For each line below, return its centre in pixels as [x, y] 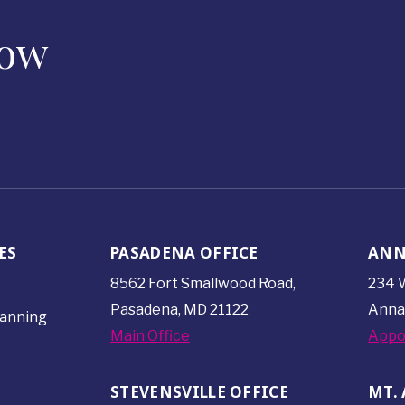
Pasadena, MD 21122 [179, 310]
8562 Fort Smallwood [184, 284]
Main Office [150, 336]
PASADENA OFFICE [184, 252]
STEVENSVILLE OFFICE [199, 391]
